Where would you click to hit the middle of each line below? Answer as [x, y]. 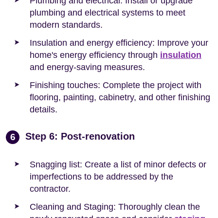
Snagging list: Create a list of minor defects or [118, 164]
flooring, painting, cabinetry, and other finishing [120, 97]
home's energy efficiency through [95, 55]
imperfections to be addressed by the [101, 176]
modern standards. [66, 25]
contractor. [50, 189]
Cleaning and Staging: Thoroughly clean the [115, 207]
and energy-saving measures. [87, 67]
